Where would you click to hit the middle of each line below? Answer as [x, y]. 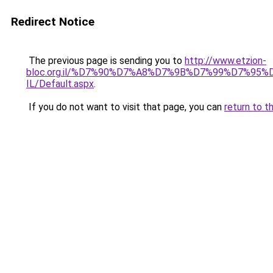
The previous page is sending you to [105, 61]
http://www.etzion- [225, 61]
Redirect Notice [53, 22]
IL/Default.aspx [60, 84]
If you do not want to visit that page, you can [125, 107]
